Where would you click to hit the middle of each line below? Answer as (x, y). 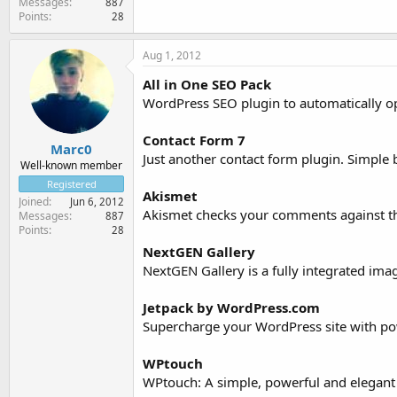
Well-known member (71, 165)
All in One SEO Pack (207, 84)
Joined (34, 202)
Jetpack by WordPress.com (231, 307)
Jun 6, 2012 (97, 202)
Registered (71, 184)
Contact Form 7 (194, 140)
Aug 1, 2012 (172, 55)
